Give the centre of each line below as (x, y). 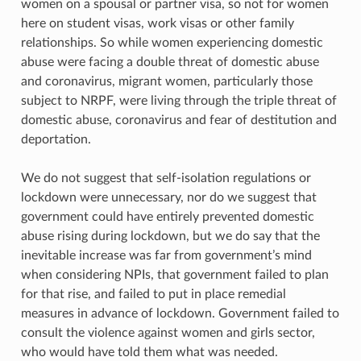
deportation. (56, 139)
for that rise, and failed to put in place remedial (153, 294)
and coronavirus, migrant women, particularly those (166, 81)
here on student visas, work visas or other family (157, 23)
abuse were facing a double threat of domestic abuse (170, 62)
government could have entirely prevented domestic (167, 216)
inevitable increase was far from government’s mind (166, 255)
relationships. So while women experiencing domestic (172, 42)
